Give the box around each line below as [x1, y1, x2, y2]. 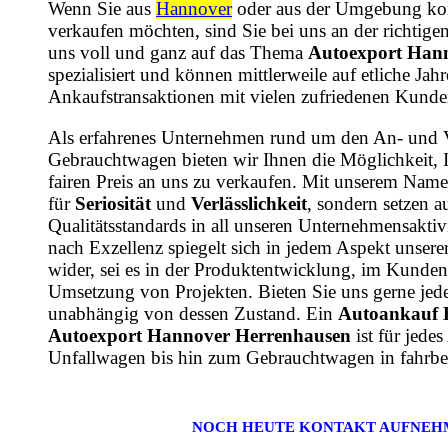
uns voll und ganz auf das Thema [48, 41, 308, 63]
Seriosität [75, 192, 151, 214]
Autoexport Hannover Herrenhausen [48, 324, 351, 346]
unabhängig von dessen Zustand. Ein [48, 302, 338, 324]
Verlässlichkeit [191, 192, 307, 214]
